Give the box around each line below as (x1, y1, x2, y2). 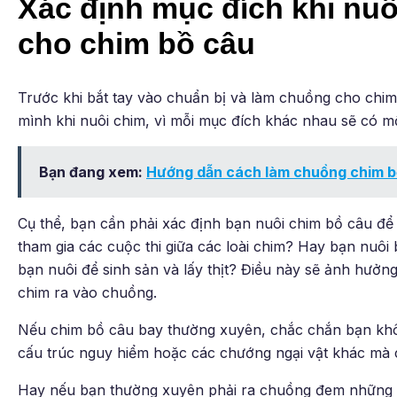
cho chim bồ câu (18, 27, 255, 61)
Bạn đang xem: (39, 163, 146, 182)
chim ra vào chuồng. (18, 284, 157, 302)
